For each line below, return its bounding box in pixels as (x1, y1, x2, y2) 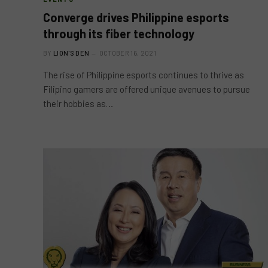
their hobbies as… (43, 98, 113, 109)
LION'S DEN (53, 48, 90, 57)
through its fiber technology (43, 26, 194, 41)
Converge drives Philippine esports (43, 10, 229, 25)
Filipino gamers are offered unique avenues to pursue (43, 83, 250, 95)
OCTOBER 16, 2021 (99, 48, 156, 57)
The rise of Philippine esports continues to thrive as (43, 69, 244, 80)
